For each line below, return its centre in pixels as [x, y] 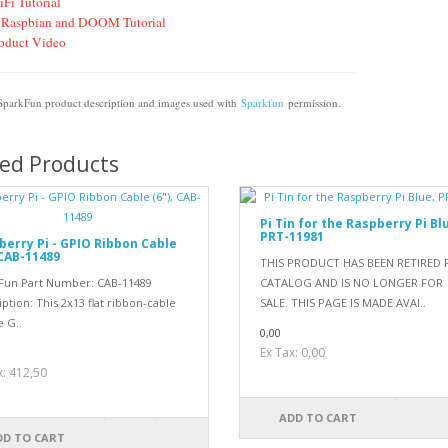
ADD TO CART [318, 418]
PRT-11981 [291, 237]
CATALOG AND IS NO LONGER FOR [351, 283]
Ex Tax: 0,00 [292, 353]
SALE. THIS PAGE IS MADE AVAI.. [342, 303]
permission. [312, 103]
